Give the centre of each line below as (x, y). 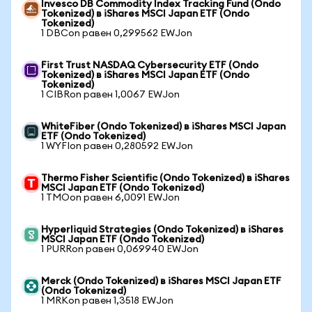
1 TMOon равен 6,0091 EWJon (110, 198)
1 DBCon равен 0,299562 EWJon (117, 33)
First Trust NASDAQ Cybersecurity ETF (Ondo (150, 65)
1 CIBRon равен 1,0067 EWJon (110, 95)
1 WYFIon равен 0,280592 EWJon (117, 146)
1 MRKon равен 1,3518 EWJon (107, 301)
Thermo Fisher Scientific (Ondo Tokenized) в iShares (165, 178)
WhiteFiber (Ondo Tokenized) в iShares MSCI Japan (163, 127)
